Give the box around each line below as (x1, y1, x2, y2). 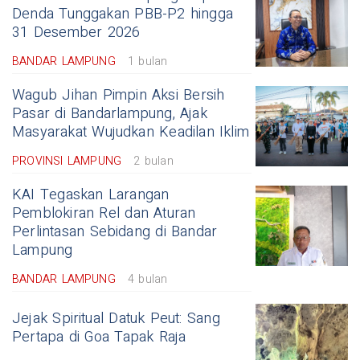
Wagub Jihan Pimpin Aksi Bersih (12, 84, 225, 107)
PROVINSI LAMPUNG (12, 153, 122, 170)
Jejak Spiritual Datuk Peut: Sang (12, 308, 220, 330)
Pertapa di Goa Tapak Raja (12, 326, 186, 349)
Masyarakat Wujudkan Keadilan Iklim (12, 121, 250, 144)
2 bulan (133, 153, 174, 170)
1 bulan (127, 53, 168, 71)
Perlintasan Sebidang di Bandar (12, 221, 218, 243)
